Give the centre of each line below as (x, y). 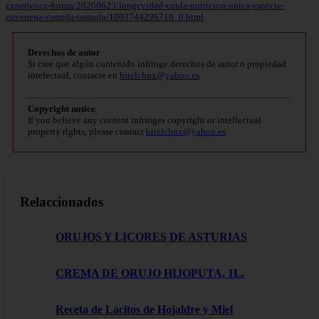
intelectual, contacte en (74, 75)
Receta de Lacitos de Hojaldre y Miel (144, 310)
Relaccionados (62, 202)
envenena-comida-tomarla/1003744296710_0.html (105, 17)
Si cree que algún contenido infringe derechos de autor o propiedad (157, 64)
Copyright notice (62, 109)
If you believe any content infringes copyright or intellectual (145, 120)
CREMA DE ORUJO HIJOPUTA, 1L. (150, 273)
